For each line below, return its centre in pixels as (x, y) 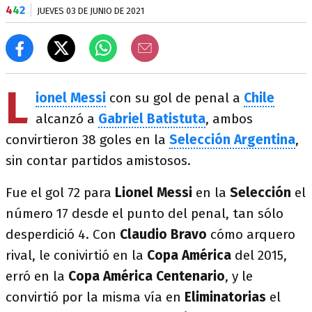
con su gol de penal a (175, 98)
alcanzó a (67, 119)
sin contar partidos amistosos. (98, 161)
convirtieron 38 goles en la (87, 140)
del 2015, (261, 255)
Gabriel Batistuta (152, 119)
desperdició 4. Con (63, 234)
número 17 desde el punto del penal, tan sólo (145, 213)
